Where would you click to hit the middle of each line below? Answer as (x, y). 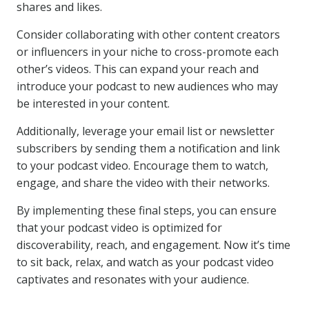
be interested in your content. (93, 103)
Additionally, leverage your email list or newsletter (146, 131)
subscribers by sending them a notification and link (148, 148)
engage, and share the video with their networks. (143, 183)
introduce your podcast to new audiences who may (147, 86)
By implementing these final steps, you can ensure (147, 210)
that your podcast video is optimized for (119, 228)
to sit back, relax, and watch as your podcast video (145, 262)
